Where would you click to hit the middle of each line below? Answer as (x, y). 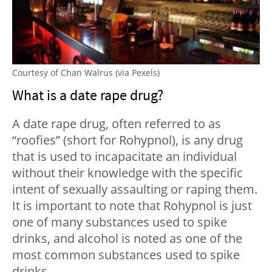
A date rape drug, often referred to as (117, 123)
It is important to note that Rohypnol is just (132, 205)
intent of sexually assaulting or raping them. (135, 189)
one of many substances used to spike (120, 222)
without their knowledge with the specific (127, 172)
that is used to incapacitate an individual (124, 156)
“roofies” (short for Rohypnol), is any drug (127, 140)
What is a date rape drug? (88, 95)
